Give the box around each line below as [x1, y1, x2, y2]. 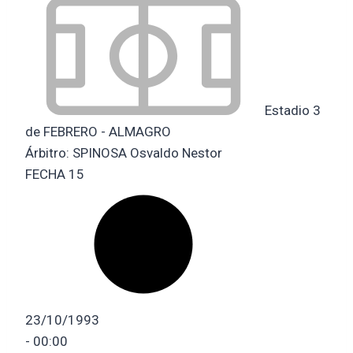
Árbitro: [25, 144, 72, 161]
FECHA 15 [25, 165, 84, 182]
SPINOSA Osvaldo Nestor [72, 144, 222, 161]
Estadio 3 [262, 102, 321, 118]
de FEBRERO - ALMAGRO [25, 123, 171, 139]
